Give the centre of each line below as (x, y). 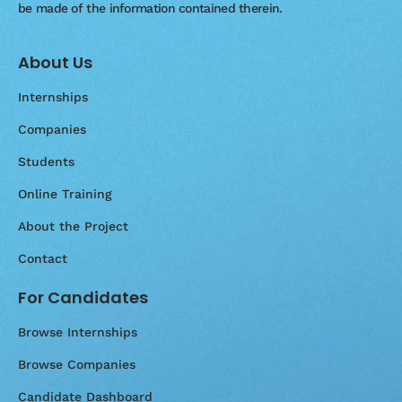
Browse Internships (78, 332)
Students (46, 162)
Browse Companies (77, 365)
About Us (55, 63)
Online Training (65, 194)
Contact (43, 259)
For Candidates (83, 298)
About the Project (73, 227)
